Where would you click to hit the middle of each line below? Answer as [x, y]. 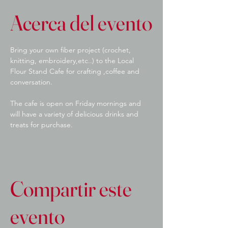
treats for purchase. [41, 125]
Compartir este [71, 189]
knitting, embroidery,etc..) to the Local [73, 61]
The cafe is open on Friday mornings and [77, 103]
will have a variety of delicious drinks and [75, 114]
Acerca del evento [81, 23]
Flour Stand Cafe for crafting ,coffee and [76, 71]
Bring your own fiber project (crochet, [72, 50]
